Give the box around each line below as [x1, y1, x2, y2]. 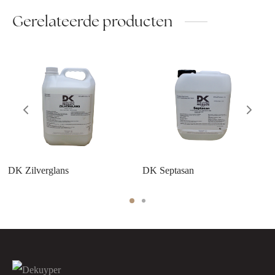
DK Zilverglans [7, 165, 69, 176]
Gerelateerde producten [12, 12, 172, 31]
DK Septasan [142, 165, 194, 176]
